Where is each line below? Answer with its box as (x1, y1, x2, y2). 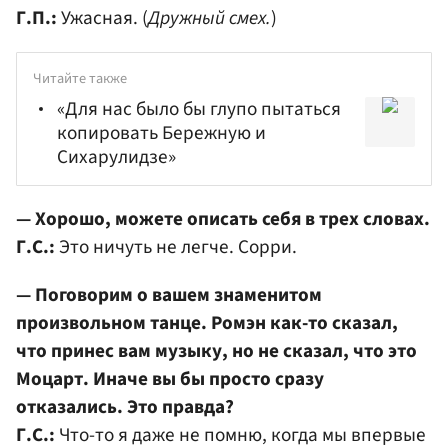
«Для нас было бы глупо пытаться (57, 95, 341, 124)
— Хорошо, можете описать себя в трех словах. (16, 205, 430, 234)
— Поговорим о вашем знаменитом (16, 280, 322, 309)
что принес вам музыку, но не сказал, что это (16, 336, 417, 365)
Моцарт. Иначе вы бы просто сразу (16, 364, 324, 393)
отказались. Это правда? (16, 392, 234, 421)
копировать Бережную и (57, 119, 266, 148)
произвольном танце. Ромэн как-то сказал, (16, 308, 398, 337)
